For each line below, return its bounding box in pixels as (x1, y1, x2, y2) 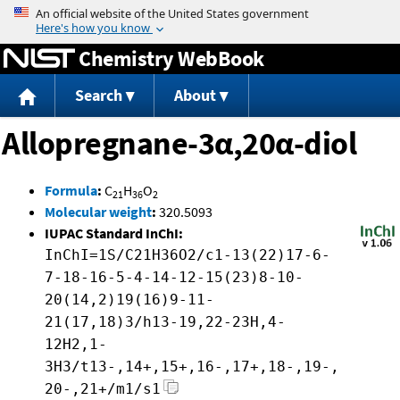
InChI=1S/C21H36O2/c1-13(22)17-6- (45, 246, 330, 264)
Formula (45, 181, 97, 200)
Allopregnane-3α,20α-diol (2, 123, 356, 164)
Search (74, 85, 122, 106)
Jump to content (150, 4, 250, 21)
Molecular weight (45, 203, 152, 221)
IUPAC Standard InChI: (45, 224, 183, 243)
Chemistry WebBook (79, 44, 264, 72)
